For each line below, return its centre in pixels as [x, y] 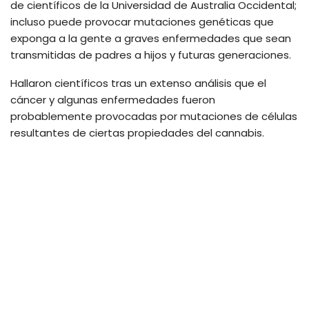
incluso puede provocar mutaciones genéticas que [142, 22]
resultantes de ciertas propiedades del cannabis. [137, 133]
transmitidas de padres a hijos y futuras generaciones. [151, 55]
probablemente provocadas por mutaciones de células [154, 117]
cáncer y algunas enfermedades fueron [113, 100]
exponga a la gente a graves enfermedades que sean [151, 39]
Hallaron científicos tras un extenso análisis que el [138, 83]
